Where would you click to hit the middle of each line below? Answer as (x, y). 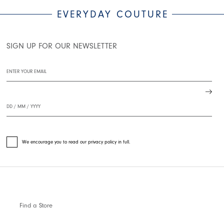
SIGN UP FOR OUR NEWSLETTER (62, 46)
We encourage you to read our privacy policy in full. (76, 142)
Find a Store (36, 205)
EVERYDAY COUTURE (113, 14)
